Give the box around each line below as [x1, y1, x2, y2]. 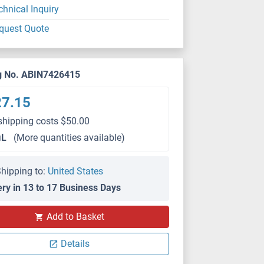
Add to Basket [46, 211, 104, 222]
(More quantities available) [14, 132, 126, 143]
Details [61, 238, 90, 249]
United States [48, 166, 104, 177]
